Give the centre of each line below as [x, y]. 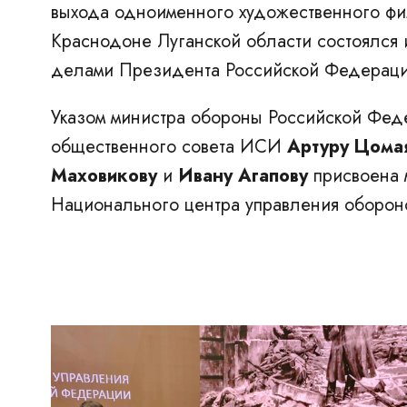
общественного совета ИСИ [169, 147]
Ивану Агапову [243, 176]
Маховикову [104, 176]
